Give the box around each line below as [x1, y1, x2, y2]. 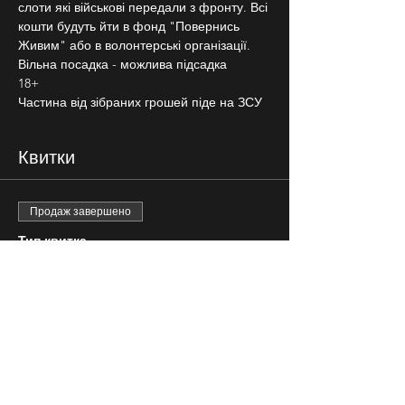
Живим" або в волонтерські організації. [18, 37, 250, 53]
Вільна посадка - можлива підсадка [18, 56, 227, 72]
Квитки [18, 143, 75, 170]
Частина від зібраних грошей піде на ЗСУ [18, 94, 262, 110]
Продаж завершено [30, 205, 131, 218]
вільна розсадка [18, 255, 152, 277]
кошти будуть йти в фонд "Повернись [18, 18, 243, 34]
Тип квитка [18, 232, 87, 249]
